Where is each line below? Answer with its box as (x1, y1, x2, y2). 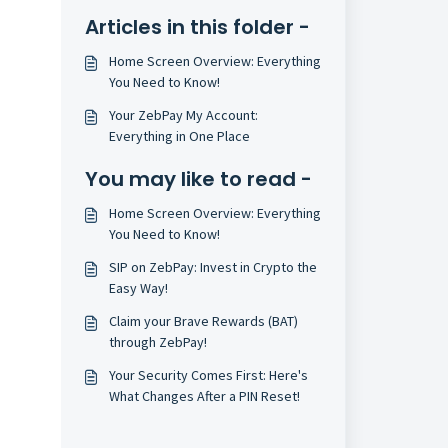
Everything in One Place (108, 127, 250, 145)
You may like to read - (84, 165, 312, 193)
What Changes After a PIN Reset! (108, 387, 300, 405)
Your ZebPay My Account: (108, 106, 258, 124)
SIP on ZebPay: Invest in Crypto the (108, 258, 317, 276)
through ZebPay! (108, 333, 207, 351)
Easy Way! (108, 279, 168, 297)
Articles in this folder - (84, 13, 310, 41)
